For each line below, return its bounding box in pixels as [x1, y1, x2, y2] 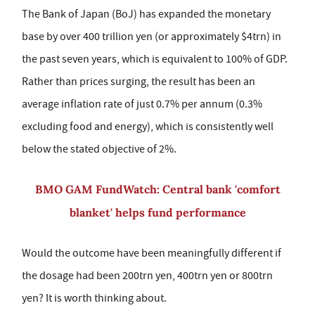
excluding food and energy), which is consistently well [22, 120, 274, 134]
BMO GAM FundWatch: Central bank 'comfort [34, 182, 281, 196]
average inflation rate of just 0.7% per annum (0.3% [22, 97, 262, 111]
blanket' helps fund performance [69, 205, 246, 219]
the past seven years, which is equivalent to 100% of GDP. [22, 52, 288, 66]
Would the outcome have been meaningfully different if [22, 246, 281, 260]
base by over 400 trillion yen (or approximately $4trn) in [22, 30, 281, 44]
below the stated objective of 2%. [22, 142, 176, 156]
